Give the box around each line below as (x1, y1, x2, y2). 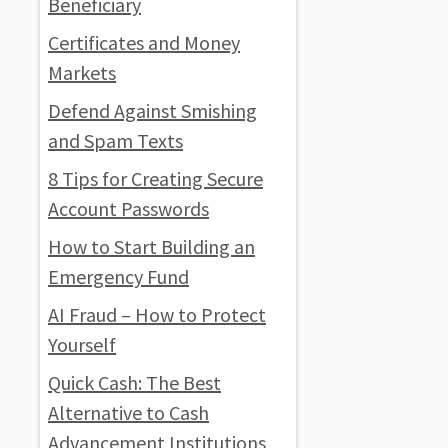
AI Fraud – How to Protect (48, 301, 266, 327)
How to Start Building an (48, 233, 255, 259)
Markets (48, 59, 116, 85)
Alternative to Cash (48, 399, 209, 425)
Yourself (48, 331, 116, 357)
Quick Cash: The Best (48, 369, 221, 395)
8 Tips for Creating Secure (48, 165, 263, 191)
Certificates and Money (48, 29, 240, 55)
